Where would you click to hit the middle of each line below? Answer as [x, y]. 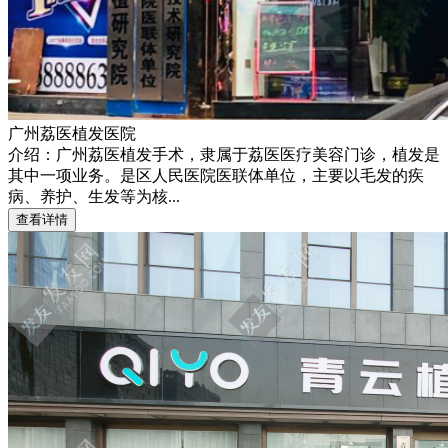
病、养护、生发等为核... [94, 196]
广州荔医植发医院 [72, 133]
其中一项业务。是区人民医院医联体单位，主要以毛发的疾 [216, 175]
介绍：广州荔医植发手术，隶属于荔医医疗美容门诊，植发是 [224, 154]
